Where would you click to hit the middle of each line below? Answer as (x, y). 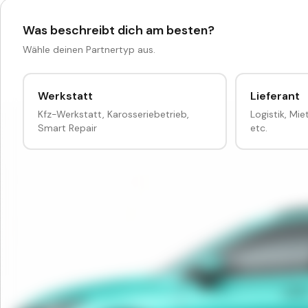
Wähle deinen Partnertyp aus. (89, 49)
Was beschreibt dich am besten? (119, 30)
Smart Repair (67, 128)
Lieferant (275, 96)
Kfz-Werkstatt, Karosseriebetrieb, (114, 114)
